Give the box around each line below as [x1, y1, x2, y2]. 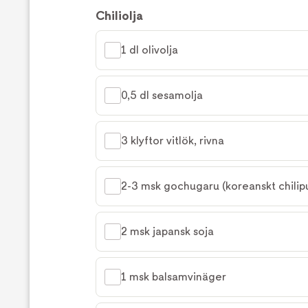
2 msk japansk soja [121, 225, 214, 238]
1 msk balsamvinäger [121, 270, 226, 283]
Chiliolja [96, 8, 143, 23]
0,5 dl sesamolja [121, 89, 203, 102]
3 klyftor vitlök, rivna [121, 134, 224, 147]
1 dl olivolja [121, 43, 178, 56]
